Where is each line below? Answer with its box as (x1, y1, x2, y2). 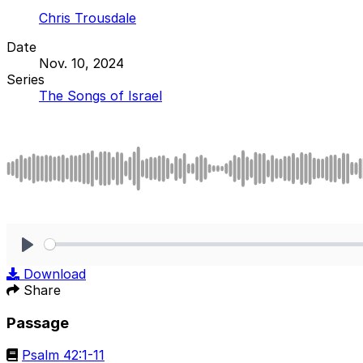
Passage (6, 313, 69, 332)
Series (6, 70, 45, 88)
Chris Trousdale (39, 9, 136, 26)
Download (23, 265, 86, 282)
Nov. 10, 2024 (39, 54, 124, 71)
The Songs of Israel (39, 87, 162, 104)
